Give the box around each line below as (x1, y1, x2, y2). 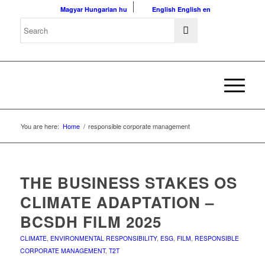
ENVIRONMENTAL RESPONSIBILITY (50, 234, 157, 243)
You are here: (20, 121, 59, 131)
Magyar (60, 5, 83, 14)
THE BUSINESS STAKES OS (20, 172, 237, 193)
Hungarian (85, 5, 118, 14)
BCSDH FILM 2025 (20, 211, 161, 232)
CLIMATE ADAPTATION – (20, 191, 214, 213)
